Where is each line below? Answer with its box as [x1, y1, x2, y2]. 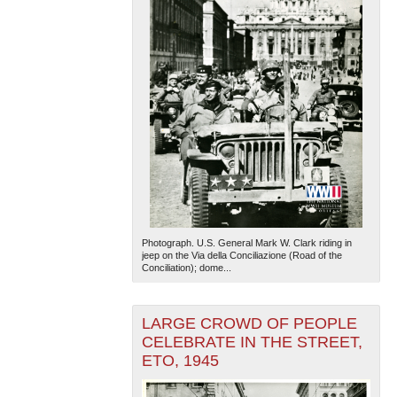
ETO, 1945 [141, 352, 219, 370]
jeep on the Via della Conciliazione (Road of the [141, 250, 342, 261]
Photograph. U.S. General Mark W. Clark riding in [141, 237, 352, 249]
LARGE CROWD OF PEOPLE [141, 315, 357, 332]
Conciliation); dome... [141, 262, 231, 274]
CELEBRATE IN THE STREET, [141, 333, 362, 351]
